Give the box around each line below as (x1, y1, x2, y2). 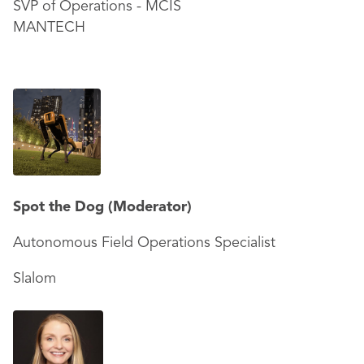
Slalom (13, 271, 56, 286)
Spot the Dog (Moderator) (13, 200, 192, 214)
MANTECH (13, 20, 85, 35)
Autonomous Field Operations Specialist (13, 236, 275, 250)
